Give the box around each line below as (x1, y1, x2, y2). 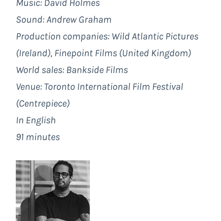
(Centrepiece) (16, 97, 70, 109)
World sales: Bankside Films (16, 64, 128, 75)
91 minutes (16, 131, 60, 143)
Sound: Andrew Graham (16, 13, 111, 25)
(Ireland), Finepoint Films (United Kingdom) (16, 47, 191, 59)
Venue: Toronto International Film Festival (16, 80, 183, 92)
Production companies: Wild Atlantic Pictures (16, 30, 198, 42)
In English (16, 114, 56, 126)
